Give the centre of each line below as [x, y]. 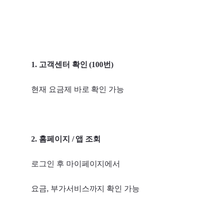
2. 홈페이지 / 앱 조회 [66, 139]
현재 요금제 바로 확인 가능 [78, 89]
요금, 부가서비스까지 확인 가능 [86, 188]
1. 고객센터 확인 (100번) [73, 64]
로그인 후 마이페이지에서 [76, 163]
